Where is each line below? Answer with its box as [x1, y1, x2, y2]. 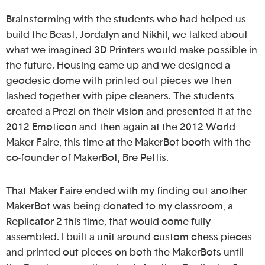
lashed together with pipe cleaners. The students [6, 91, 234, 102]
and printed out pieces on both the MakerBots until [6, 247, 244, 258]
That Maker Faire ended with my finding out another [6, 186, 247, 196]
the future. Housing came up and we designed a [6, 60, 230, 71]
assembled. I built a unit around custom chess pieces [6, 232, 252, 243]
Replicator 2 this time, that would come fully [6, 216, 211, 227]
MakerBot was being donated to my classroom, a [6, 201, 233, 212]
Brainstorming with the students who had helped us [6, 14, 246, 25]
